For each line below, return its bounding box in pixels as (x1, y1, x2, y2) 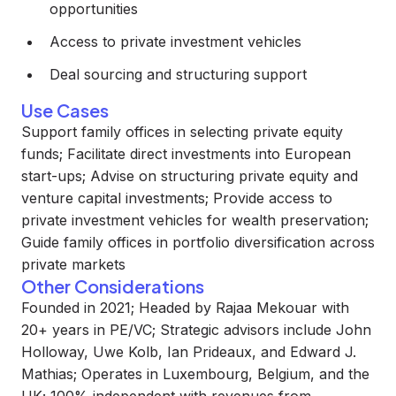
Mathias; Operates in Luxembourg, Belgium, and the (21, 365, 369, 383)
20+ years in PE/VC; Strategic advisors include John (21, 321, 371, 339)
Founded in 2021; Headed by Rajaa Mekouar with (21, 299, 349, 316)
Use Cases (21, 99, 109, 121)
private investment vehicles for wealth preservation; (21, 211, 369, 229)
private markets (21, 255, 126, 273)
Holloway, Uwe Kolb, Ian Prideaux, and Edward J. (21, 343, 356, 361)
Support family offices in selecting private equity (21, 123, 343, 141)
